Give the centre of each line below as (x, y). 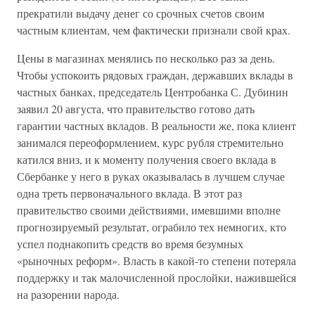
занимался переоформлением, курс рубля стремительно (150, 142)
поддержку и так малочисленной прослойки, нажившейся (156, 277)
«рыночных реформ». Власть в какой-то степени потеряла (156, 261)
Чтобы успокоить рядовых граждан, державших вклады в (155, 75)
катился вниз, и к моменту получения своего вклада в (147, 159)
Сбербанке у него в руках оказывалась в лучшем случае (151, 176)
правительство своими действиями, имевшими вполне (149, 210)
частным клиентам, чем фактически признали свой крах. (154, 30)
